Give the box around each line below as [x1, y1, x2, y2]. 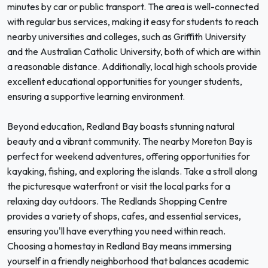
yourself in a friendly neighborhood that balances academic [7, 255, 249, 267]
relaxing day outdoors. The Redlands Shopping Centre [7, 195, 227, 207]
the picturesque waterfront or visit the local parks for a [7, 180, 230, 192]
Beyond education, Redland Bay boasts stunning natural [7, 120, 234, 132]
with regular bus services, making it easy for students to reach [7, 16, 258, 28]
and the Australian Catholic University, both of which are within [7, 45, 261, 57]
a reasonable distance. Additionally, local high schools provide [7, 60, 257, 72]
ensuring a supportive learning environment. [7, 90, 185, 102]
